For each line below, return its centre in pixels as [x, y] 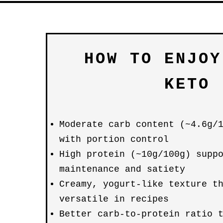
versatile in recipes [114, 199]
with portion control [114, 139]
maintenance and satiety [122, 169]
